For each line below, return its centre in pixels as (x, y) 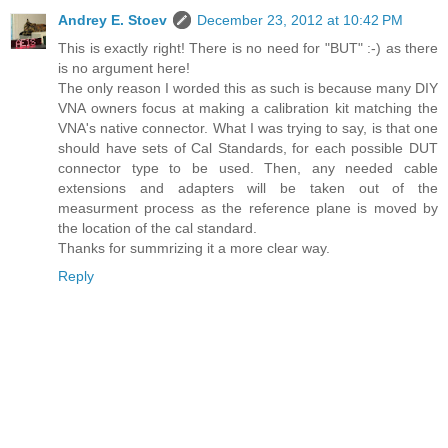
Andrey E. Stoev (112, 19)
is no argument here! (124, 67)
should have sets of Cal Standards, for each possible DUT (248, 147)
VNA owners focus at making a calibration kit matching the (248, 107)
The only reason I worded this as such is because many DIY (248, 87)
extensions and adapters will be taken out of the (248, 187)
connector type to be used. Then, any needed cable (248, 167)
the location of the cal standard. (157, 227)
